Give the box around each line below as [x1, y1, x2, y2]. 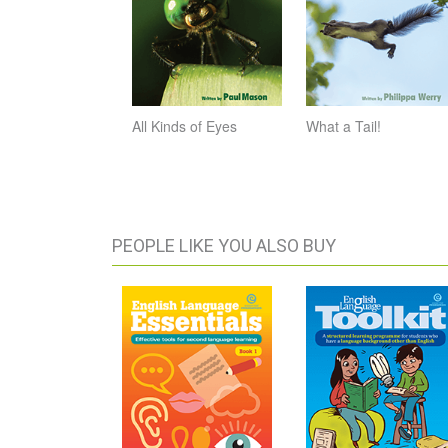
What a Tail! [306, 116, 381, 136]
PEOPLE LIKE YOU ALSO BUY [112, 235, 336, 256]
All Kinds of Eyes [132, 116, 237, 136]
